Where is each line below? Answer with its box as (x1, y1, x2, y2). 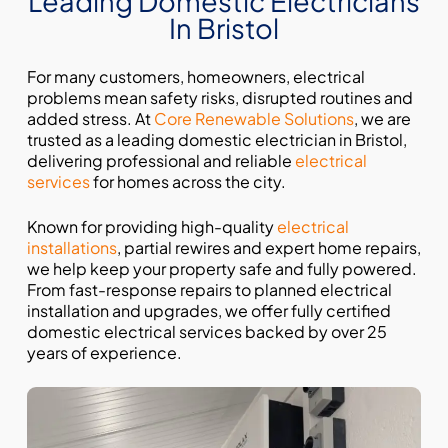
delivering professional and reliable (26, 150, 295, 172)
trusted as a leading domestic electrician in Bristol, (26, 129, 407, 151)
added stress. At (26, 108, 154, 130)
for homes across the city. (89, 171, 286, 193)
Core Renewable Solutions (153, 108, 354, 130)
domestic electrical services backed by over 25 (26, 321, 387, 343)
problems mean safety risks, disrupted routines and (26, 87, 413, 109)
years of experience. (26, 342, 182, 364)
